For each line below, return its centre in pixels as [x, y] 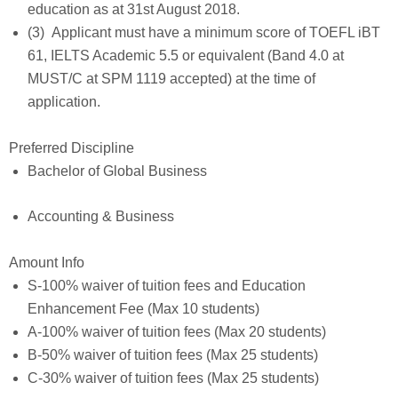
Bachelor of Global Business [117, 171]
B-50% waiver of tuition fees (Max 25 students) [172, 354]
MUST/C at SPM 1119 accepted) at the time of [171, 79]
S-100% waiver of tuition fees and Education [166, 285]
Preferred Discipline [72, 147]
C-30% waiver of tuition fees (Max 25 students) [173, 378]
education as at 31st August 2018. [133, 9]
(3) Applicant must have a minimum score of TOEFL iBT [203, 32]
